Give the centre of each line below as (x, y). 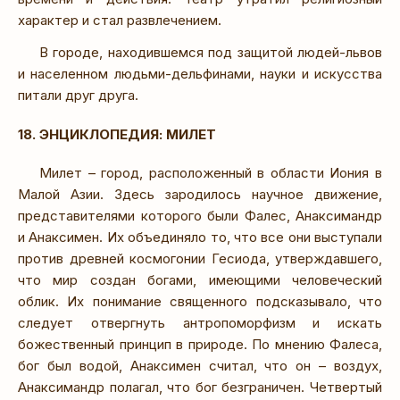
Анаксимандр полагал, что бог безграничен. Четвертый (200, 387)
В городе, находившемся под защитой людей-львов (211, 52)
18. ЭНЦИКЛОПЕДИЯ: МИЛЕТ (117, 134)
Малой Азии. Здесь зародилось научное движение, (200, 195)
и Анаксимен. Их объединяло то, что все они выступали (200, 237)
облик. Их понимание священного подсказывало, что (200, 302)
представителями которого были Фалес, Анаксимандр (200, 216)
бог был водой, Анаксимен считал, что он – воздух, (200, 366)
